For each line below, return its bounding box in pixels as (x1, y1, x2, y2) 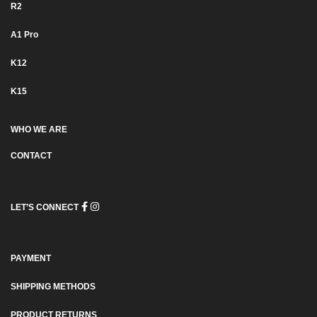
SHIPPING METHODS (11, 281, 96, 292)
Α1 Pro (11, 29, 38, 40)
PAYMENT (11, 253, 51, 263)
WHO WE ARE (11, 124, 67, 134)
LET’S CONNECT (11, 202, 79, 213)
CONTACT (11, 151, 52, 161)
